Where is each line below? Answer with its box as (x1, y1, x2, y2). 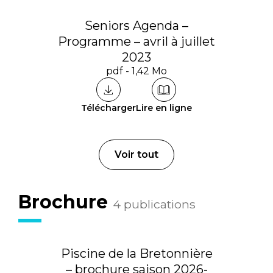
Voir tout (115, 149, 158, 160)
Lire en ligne (136, 102, 192, 113)
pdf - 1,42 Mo (106, 65, 167, 77)
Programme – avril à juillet (58, 34, 215, 49)
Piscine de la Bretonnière (60, 246, 213, 261)
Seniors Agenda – (85, 18, 188, 33)
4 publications (113, 197, 196, 211)
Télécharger (81, 102, 136, 113)
